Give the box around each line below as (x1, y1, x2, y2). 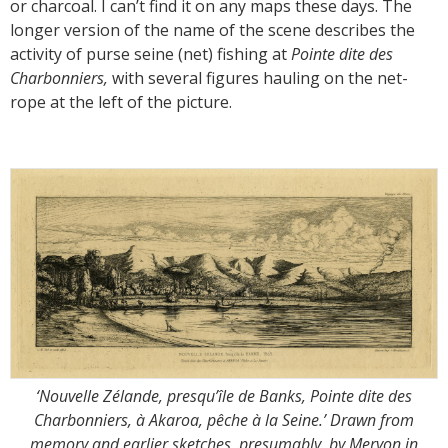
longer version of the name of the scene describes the (10, 19, 415, 42)
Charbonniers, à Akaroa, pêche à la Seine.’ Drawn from (34, 409, 414, 432)
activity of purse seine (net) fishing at (10, 43, 291, 66)
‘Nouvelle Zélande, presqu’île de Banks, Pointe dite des (36, 385, 412, 408)
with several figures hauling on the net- (112, 67, 408, 90)
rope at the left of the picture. (10, 91, 232, 114)
